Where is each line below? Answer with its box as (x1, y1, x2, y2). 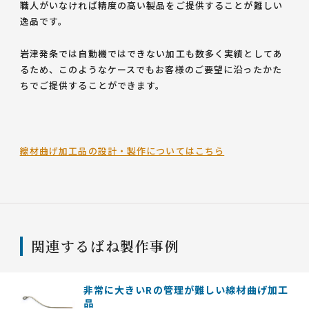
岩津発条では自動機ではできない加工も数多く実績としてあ (19, 47, 283, 60)
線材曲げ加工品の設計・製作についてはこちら (19, 144, 225, 157)
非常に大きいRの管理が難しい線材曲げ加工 (83, 283, 289, 297)
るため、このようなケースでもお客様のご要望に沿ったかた (19, 63, 282, 76)
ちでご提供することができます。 (19, 79, 166, 92)
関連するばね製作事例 (30, 236, 180, 256)
